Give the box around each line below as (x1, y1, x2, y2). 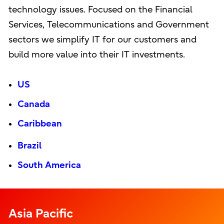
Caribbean (17, 118, 62, 129)
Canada (17, 98, 50, 109)
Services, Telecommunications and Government (8, 19, 209, 30)
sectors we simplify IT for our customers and (8, 34, 196, 45)
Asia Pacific (8, 206, 73, 220)
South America (17, 160, 81, 171)
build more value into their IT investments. (8, 49, 185, 60)
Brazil (17, 140, 41, 151)
